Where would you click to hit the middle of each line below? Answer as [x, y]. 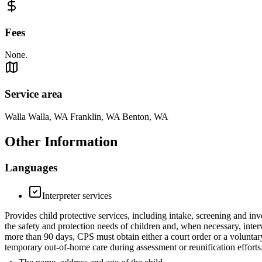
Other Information [61, 141]
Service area [34, 94]
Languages [31, 167]
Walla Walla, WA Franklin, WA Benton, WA [87, 116]
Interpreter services [77, 196]
